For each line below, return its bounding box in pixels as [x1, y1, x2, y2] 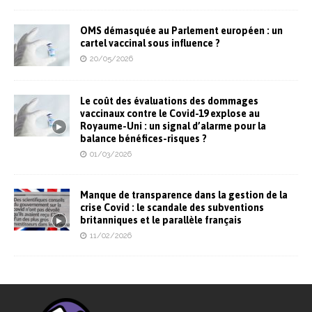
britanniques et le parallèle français [80, 214, 242, 226]
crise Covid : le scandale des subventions [80, 201, 264, 213]
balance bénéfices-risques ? [80, 132, 207, 144]
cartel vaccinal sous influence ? [80, 37, 220, 49]
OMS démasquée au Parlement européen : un [80, 24, 283, 36]
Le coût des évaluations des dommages [80, 95, 258, 107]
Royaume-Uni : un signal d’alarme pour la [80, 120, 266, 132]
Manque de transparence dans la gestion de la [80, 189, 288, 201]
